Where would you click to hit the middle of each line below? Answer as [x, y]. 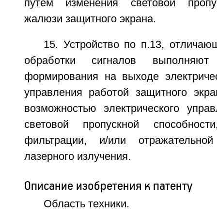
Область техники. [86, 204]
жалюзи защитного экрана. [90, 19]
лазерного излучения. [77, 156]
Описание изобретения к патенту [108, 186]
